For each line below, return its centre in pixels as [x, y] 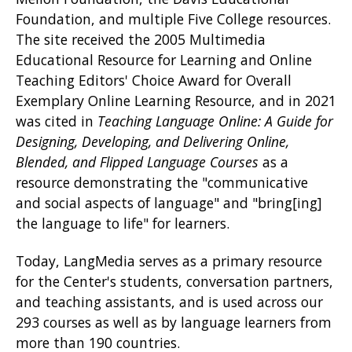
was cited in [57, 121]
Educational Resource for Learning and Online [164, 60]
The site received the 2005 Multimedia [141, 40]
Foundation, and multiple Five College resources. [173, 19]
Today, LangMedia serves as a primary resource [169, 261]
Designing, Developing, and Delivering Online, [152, 142]
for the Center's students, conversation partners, [174, 282]
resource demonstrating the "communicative [162, 183]
